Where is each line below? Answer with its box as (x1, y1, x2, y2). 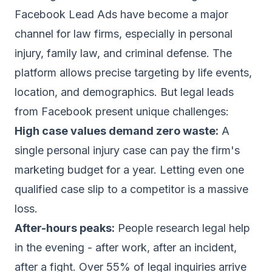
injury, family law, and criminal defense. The (15, 47, 232, 59)
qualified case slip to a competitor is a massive (15, 183, 248, 195)
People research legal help (115, 222, 250, 234)
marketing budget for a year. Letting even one (15, 163, 244, 176)
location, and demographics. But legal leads (15, 86, 234, 98)
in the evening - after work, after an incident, (15, 241, 237, 254)
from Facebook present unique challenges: (15, 105, 229, 118)
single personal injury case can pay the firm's (15, 144, 240, 157)
